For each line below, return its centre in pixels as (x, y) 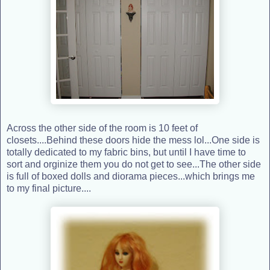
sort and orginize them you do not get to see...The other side (134, 164)
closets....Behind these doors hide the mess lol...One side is (133, 140)
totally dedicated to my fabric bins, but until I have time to (126, 152)
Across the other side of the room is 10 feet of (102, 128)
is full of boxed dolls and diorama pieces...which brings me (131, 176)
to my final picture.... (49, 188)
